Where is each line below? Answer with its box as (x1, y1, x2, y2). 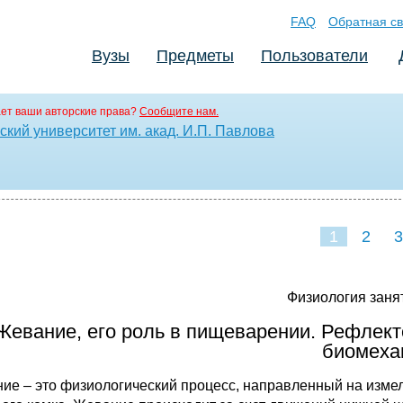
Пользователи (261, 47, 368, 65)
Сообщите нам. (139, 105, 219, 118)
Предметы (157, 47, 234, 65)
